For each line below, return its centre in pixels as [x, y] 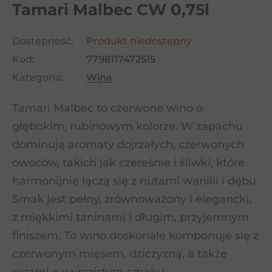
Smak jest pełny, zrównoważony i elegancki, [132, 199]
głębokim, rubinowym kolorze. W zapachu [127, 126]
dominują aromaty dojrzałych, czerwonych [128, 144]
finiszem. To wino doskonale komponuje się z [135, 236]
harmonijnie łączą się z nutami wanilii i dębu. [135, 181]
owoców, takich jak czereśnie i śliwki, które [128, 163]
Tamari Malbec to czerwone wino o [107, 108]
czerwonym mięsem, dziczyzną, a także [120, 254]
